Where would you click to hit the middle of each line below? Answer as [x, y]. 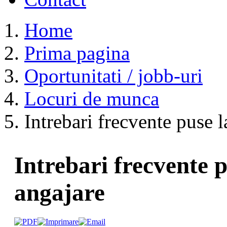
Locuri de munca [92, 99]
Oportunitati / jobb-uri [113, 76]
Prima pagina [77, 53]
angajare [60, 193]
